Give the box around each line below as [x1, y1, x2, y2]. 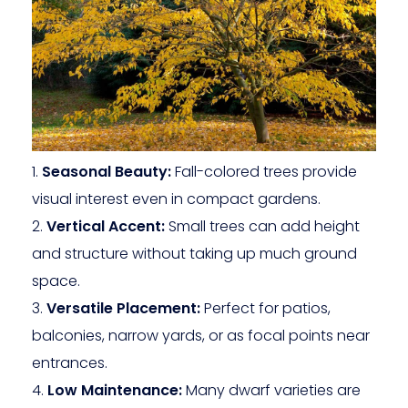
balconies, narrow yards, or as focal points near [32, 324, 370, 346]
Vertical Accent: [46, 215, 165, 237]
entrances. [32, 352, 107, 373]
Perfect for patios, [200, 297, 331, 319]
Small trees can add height [165, 215, 360, 237]
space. [32, 270, 80, 291]
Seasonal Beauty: [42, 160, 171, 182]
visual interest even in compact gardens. [32, 188, 321, 209]
